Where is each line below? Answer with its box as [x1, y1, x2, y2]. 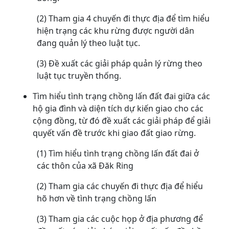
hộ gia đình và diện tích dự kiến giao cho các [33, 103, 203, 114]
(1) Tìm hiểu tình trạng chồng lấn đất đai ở [37, 148, 199, 159]
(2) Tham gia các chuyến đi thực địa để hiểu [37, 180, 203, 192]
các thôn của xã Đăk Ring [37, 160, 133, 172]
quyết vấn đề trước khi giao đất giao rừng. [33, 127, 196, 139]
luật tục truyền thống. [37, 70, 121, 82]
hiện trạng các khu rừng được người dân [37, 25, 194, 37]
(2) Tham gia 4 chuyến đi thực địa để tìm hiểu [37, 13, 210, 25]
